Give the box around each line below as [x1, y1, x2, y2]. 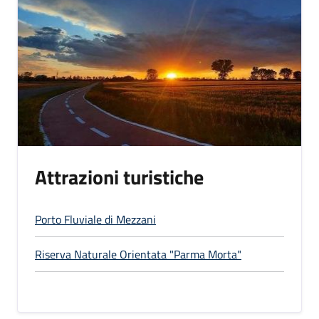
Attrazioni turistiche [35, 162, 204, 192]
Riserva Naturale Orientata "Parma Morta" [35, 246, 241, 263]
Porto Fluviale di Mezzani [35, 211, 156, 228]
